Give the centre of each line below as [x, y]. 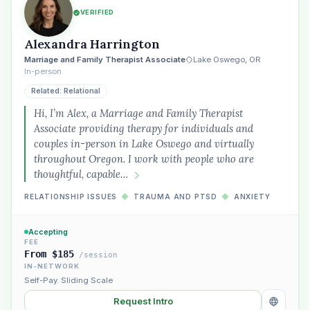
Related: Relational [66, 91]
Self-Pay [40, 280]
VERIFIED [97, 12]
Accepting [48, 232]
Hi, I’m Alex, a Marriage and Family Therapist [138, 113]
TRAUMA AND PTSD [176, 197]
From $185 [49, 254]
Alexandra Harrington [92, 44]
